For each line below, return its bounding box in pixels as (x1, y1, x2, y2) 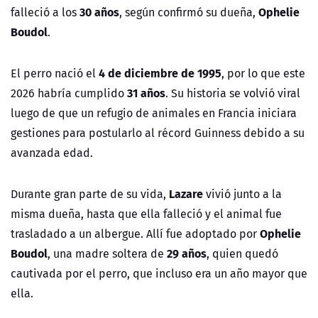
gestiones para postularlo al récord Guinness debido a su (11, 124, 305, 142)
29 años (167, 244, 207, 263)
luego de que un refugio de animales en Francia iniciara (11, 104, 297, 122)
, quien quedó (207, 245, 278, 263)
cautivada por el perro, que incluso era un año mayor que (11, 265, 307, 283)
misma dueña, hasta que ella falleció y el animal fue (11, 205, 282, 223)
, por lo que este (221, 65, 305, 82)
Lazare (169, 185, 203, 203)
